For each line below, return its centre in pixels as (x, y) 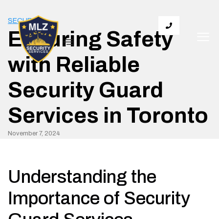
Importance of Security (99, 198)
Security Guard (86, 90)
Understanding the (82, 177)
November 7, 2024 (34, 133)
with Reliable (74, 65)
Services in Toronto (108, 115)
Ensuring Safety (90, 39)
